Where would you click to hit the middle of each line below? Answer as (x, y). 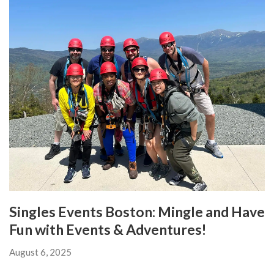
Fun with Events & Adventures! (108, 229)
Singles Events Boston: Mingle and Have (137, 211)
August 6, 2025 (40, 252)
